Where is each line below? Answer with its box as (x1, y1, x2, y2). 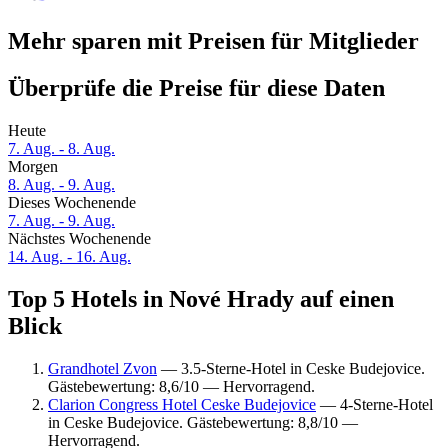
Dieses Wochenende (8, 194, 136, 212)
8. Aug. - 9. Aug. (8, 176, 115, 194)
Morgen (8, 158, 58, 176)
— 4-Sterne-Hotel (316, 395, 433, 413)
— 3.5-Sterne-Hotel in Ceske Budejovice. (157, 359, 425, 377)
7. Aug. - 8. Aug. (8, 140, 115, 158)
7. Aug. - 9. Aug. (8, 212, 115, 230)
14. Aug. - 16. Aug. (8, 248, 131, 266)
